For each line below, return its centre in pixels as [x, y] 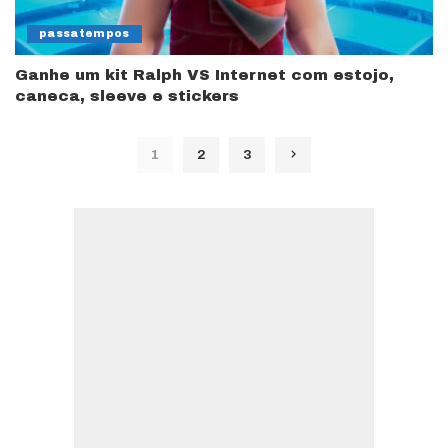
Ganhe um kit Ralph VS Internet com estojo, [204, 74]
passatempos [84, 33]
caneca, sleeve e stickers [127, 95]
